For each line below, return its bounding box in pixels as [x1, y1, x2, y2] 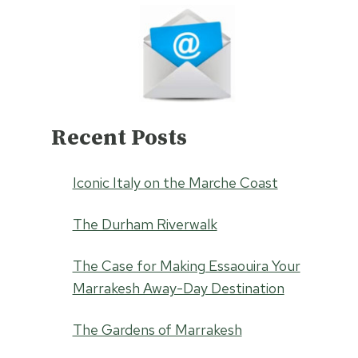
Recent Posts [50, 124, 187, 152]
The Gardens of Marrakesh [72, 320, 242, 339]
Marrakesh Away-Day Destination [72, 279, 284, 297]
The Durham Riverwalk [72, 215, 217, 233]
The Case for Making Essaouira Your [72, 257, 300, 275]
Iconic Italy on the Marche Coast [72, 173, 278, 192]
